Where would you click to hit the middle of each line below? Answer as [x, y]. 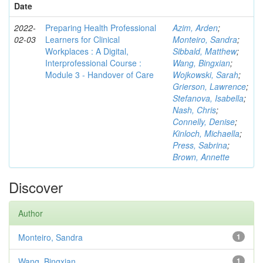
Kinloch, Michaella [206, 133]
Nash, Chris [194, 110]
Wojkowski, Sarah [205, 75]
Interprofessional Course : [93, 63]
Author [31, 213]
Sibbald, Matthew [205, 51]
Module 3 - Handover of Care [100, 75]
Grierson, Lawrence [209, 86]
